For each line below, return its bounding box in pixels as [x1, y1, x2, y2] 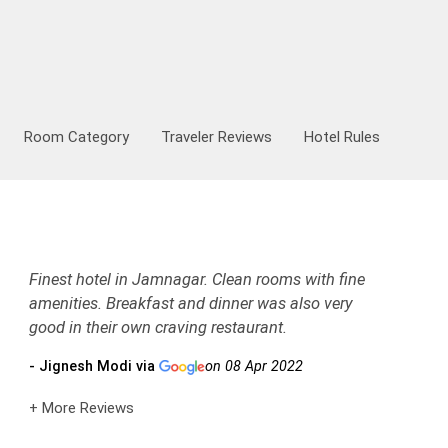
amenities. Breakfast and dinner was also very [28, 293, 353, 313]
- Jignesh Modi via [28, 357, 159, 375]
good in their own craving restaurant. [28, 317, 287, 337]
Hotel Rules [304, 127, 380, 146]
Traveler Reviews [161, 127, 272, 146]
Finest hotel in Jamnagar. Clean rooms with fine [28, 269, 365, 289]
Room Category [24, 127, 129, 146]
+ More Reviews [28, 398, 134, 417]
